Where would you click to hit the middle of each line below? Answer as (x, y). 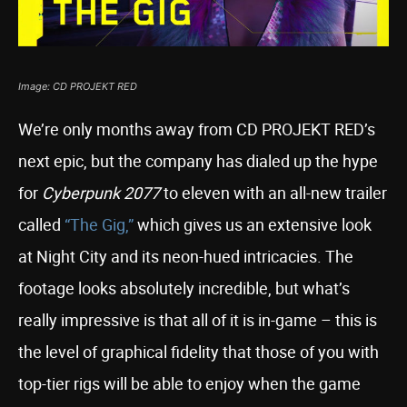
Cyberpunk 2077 (101, 193)
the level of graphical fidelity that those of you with (199, 352)
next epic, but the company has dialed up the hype (198, 161)
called (41, 224)
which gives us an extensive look (253, 224)
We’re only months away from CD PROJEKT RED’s (197, 129)
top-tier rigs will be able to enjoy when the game (189, 383)
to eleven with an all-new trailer (273, 193)
